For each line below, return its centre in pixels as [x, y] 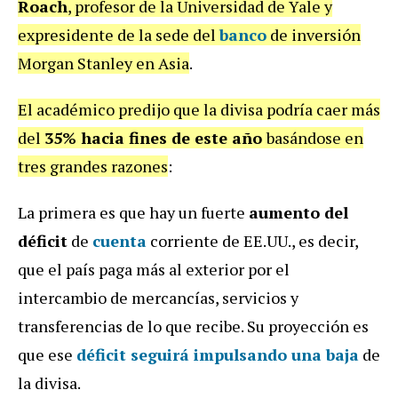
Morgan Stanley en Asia [103, 63]
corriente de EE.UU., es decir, [252, 240]
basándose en [315, 137]
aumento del [298, 212]
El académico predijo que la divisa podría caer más [199, 109]
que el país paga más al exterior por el [154, 269]
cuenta [119, 240]
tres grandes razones [93, 166]
